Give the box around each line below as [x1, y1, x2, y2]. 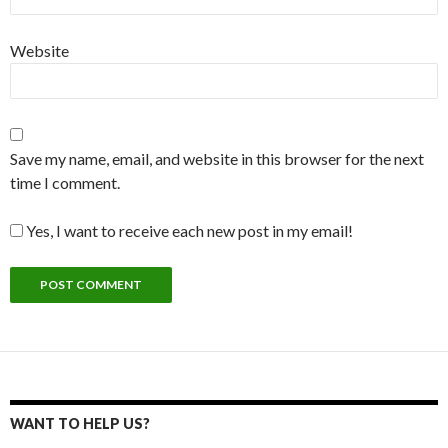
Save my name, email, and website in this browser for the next [10, 148, 424, 168]
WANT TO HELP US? [10, 414, 150, 432]
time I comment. [10, 172, 120, 192]
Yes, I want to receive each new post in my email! [23, 220, 353, 240]
